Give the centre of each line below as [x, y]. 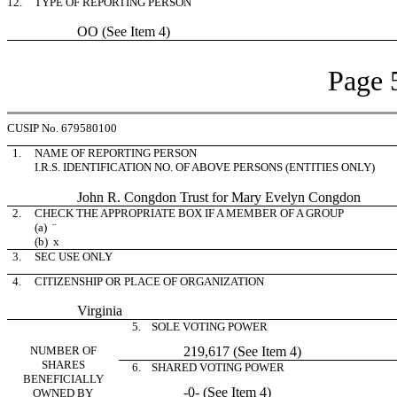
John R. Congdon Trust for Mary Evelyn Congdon [198, 197]
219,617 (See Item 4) [214, 351]
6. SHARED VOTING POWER [206, 367]
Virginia [78, 311]
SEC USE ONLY [74, 257]
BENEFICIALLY [63, 379]
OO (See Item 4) [102, 31]
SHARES [63, 365]
